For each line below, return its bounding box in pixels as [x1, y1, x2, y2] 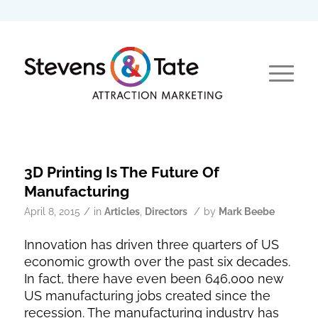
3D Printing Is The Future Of [23, 163, 219, 181]
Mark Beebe [218, 206, 275, 217]
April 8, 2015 [23, 206, 80, 217]
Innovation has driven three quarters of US [23, 237, 279, 253]
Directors [144, 206, 187, 217]
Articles [104, 206, 140, 217]
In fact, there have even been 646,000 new [23, 271, 283, 287]
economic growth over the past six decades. [23, 254, 290, 270]
